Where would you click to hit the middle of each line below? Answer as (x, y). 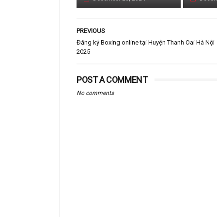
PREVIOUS (91, 31)
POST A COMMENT (112, 80)
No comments (95, 93)
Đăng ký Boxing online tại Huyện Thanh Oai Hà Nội (146, 42)
